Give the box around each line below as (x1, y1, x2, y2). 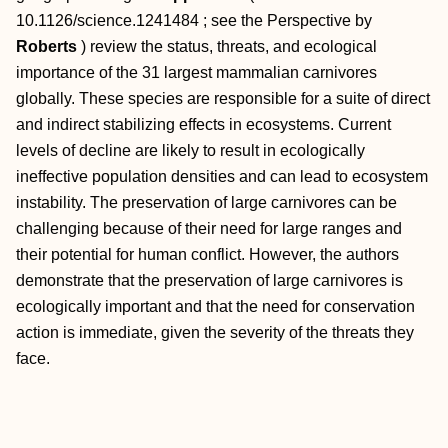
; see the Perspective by (199, 12, 372, 29)
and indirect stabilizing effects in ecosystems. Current (16, 116, 391, 133)
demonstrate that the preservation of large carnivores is (16, 272, 403, 289)
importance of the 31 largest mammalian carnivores (16, 64, 377, 81)
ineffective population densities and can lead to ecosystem (16, 168, 428, 185)
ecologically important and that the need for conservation (16, 298, 415, 315)
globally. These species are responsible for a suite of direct (16, 90, 430, 107)
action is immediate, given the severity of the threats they (16, 324, 414, 341)
